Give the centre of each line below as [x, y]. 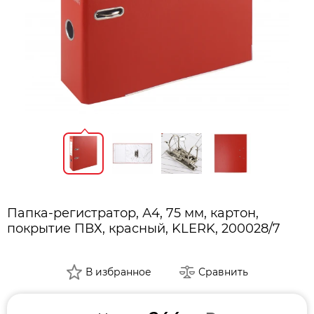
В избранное [118, 272]
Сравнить [223, 272]
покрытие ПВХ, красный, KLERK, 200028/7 [144, 228]
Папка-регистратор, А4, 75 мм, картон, [133, 213]
